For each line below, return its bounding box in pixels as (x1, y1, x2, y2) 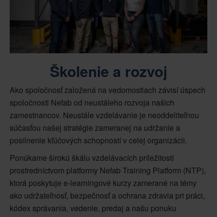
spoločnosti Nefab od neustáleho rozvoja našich (10, 97, 174, 108)
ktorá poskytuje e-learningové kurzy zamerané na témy (10, 177, 197, 189)
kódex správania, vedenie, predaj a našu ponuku (10, 202, 176, 214)
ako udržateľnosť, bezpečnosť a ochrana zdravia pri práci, (10, 190, 205, 201)
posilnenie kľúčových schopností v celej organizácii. (10, 135, 187, 146)
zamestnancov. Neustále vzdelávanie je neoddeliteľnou (10, 109, 199, 121)
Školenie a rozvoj (50, 61, 167, 82)
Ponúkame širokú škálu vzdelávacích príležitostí (10, 152, 174, 164)
